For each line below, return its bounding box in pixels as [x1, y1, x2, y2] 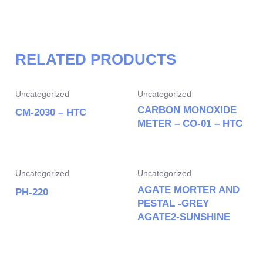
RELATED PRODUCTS [15, 51, 177, 68]
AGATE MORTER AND [137, 184, 240, 195]
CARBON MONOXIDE [137, 104, 237, 116]
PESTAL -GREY [137, 197, 209, 209]
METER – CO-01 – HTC [137, 117, 242, 129]
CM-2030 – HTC [15, 106, 87, 118]
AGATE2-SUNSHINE [137, 211, 230, 222]
